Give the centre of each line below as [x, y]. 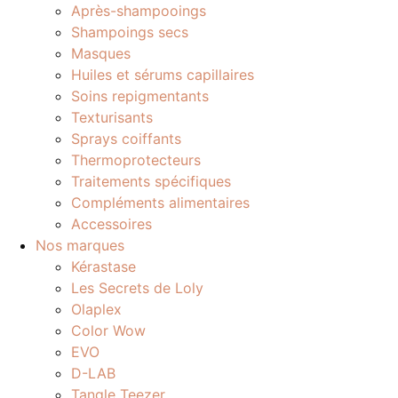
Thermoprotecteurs [136, 160]
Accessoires [111, 224]
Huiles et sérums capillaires [163, 75]
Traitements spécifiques [151, 181]
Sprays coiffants [126, 139]
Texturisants [112, 117]
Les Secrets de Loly [137, 288]
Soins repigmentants [140, 96]
